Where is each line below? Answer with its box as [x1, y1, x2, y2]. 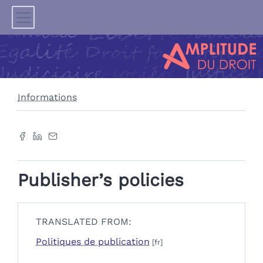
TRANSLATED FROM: [36, 216, 131, 228]
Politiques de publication [36, 236, 150, 248]
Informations [18, 92, 77, 103]
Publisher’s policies [18, 170, 184, 191]
